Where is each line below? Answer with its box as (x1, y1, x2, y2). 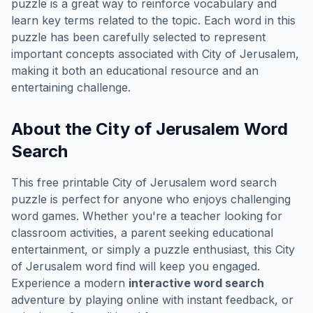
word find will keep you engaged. (82, 259, 260, 273)
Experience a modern (11, 276, 129, 290)
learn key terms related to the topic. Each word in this (11, 13, 296, 27)
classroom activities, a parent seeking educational (11, 226, 273, 240)
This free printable (11, 175, 112, 189)
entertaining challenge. (11, 80, 131, 94)
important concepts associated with (11, 47, 202, 61)
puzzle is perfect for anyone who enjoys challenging (11, 192, 291, 206)
